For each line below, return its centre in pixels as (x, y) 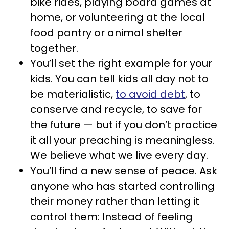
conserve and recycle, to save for (116, 109)
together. (54, 48)
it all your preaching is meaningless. (122, 140)
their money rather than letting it (115, 201)
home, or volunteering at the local (118, 17)
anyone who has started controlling (122, 186)
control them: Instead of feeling (111, 217)
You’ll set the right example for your (121, 63)
